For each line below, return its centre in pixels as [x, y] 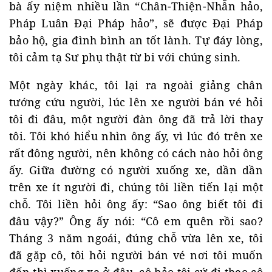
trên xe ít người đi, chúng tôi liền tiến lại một [136, 187]
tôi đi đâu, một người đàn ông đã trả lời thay [136, 119]
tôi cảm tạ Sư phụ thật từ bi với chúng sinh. [125, 57]
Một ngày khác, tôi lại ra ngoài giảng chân [136, 85]
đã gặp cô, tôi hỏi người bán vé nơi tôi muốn [136, 255]
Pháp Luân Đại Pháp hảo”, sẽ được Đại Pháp [136, 23]
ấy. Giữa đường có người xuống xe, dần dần [136, 170]
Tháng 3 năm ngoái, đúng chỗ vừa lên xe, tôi [136, 238]
